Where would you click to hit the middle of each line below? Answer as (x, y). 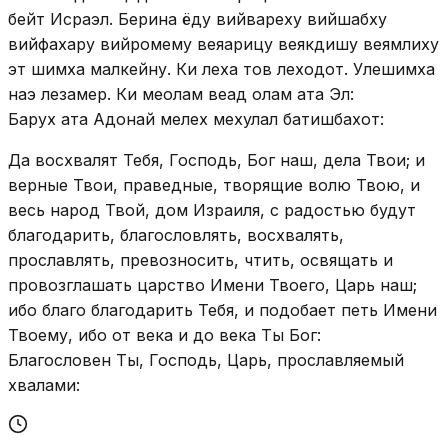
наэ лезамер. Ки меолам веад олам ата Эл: (181, 93)
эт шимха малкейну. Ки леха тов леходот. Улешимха (221, 68)
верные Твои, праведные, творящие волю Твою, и (214, 184)
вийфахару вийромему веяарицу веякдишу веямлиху (223, 43)
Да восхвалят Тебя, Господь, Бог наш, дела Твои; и (216, 159)
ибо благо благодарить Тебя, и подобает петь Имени (222, 309)
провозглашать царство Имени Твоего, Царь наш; (212, 284)
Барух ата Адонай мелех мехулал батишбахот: (196, 118)
